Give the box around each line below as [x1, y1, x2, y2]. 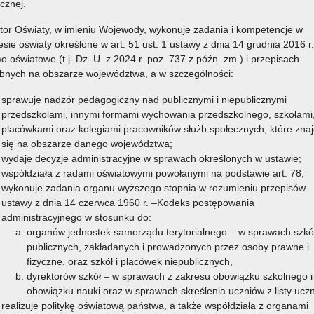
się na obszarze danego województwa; [1, 138, 172, 149]
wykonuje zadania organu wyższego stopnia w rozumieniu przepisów [1, 182, 306, 193]
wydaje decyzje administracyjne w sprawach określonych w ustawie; [1, 153, 301, 164]
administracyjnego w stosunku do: [1, 212, 151, 223]
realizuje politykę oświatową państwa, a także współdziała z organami [1, 300, 308, 311]
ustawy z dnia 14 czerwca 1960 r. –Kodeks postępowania [1, 197, 254, 208]
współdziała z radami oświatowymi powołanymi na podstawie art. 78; [1, 168, 304, 179]
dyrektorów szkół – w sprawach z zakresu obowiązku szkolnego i [27, 271, 313, 282]
